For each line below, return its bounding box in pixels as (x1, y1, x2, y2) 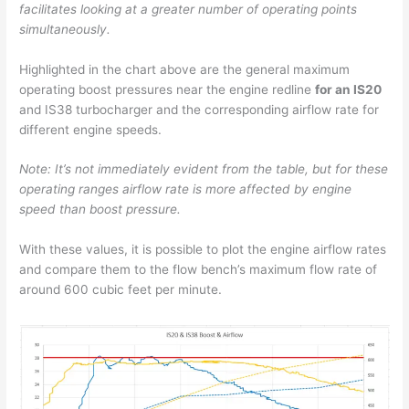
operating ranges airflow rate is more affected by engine (19, 182, 352, 197)
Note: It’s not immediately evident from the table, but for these (19, 162, 389, 177)
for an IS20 (315, 81, 383, 97)
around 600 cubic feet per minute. (19, 282, 223, 298)
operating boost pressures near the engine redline (19, 81, 316, 97)
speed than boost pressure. (19, 202, 182, 217)
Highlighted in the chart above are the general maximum (19, 61, 351, 77)
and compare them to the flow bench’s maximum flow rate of (19, 262, 378, 278)
